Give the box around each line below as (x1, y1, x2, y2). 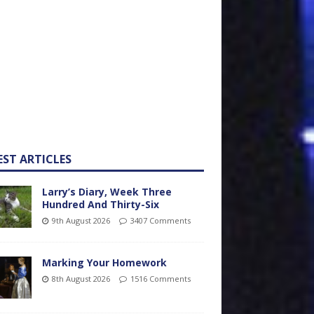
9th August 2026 (51, 215, 110, 226)
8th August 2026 (51, 273, 110, 284)
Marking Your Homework (41, 256, 167, 269)
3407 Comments (130, 215, 191, 226)
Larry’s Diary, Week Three (41, 185, 172, 198)
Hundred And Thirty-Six (41, 198, 159, 211)
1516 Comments (130, 273, 191, 284)
